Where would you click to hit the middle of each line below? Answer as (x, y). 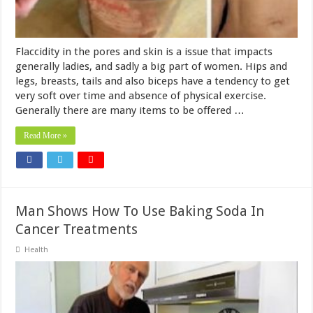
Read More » (46, 136)
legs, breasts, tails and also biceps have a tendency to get (153, 81)
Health (37, 250)
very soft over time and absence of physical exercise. (141, 96)
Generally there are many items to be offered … (130, 111)
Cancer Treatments (77, 230)
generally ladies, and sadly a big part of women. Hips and (152, 67)
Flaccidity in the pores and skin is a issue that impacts (144, 52)
